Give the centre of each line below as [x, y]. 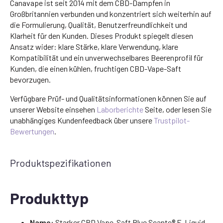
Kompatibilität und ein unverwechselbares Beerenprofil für [107, 57]
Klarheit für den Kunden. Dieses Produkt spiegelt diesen [102, 35]
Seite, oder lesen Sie [177, 109]
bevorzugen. [30, 79]
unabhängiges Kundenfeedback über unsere [82, 120]
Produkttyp [49, 198]
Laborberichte [120, 109]
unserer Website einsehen [53, 109]
